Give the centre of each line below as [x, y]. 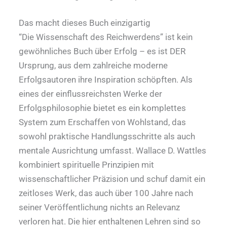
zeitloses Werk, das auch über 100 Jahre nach [106, 193]
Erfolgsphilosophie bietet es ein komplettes [102, 108]
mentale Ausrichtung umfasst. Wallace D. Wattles [112, 151]
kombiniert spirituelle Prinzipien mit [86, 165]
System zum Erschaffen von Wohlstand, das [102, 122]
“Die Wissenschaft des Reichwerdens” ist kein [106, 37]
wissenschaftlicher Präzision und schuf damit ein [112, 179]
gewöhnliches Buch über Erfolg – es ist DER [102, 51]
